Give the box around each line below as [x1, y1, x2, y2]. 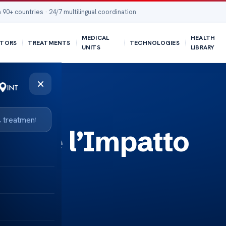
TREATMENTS [28, 38, 71, 47]
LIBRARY [190, 43, 215, 51]
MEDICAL [81, 34, 109, 42]
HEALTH [190, 34, 215, 42]
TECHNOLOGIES [129, 38, 180, 47]
